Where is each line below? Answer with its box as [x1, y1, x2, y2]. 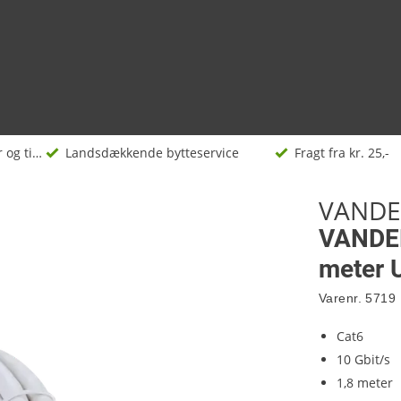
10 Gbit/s [337, 351, 390, 368]
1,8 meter [337, 374, 393, 391]
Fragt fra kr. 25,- [294, 144, 389, 161]
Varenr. [319, 291, 362, 305]
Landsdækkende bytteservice [64, 144, 239, 161]
